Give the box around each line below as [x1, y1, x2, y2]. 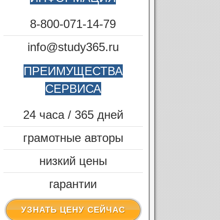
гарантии [49, 177, 97, 191]
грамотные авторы [23, 131, 123, 144]
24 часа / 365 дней [23, 108, 123, 121]
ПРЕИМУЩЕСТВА [23, 64, 123, 78]
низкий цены [39, 154, 107, 167]
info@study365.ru [27, 40, 119, 54]
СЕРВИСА [45, 82, 101, 95]
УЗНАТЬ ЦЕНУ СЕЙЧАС [21, 205, 125, 215]
